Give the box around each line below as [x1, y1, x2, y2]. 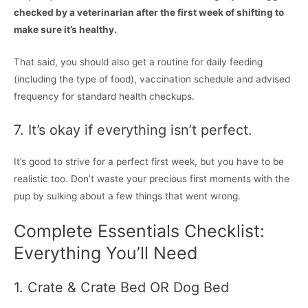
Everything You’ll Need [14, 242, 198, 263]
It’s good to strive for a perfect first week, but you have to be [14, 155, 284, 167]
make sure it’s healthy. [14, 24, 117, 35]
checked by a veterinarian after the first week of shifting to [14, 7, 284, 18]
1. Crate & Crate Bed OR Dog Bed [14, 278, 229, 296]
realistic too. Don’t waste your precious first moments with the [14, 173, 289, 184]
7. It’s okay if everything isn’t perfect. [14, 121, 252, 138]
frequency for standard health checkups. [14, 90, 195, 102]
